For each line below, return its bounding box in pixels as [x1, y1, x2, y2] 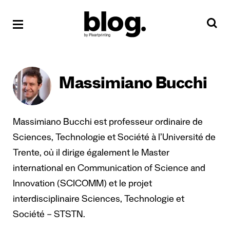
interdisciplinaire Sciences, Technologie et [13, 195, 184, 205]
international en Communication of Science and [13, 164, 205, 175]
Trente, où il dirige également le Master [13, 149, 169, 159]
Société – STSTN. [13, 210, 85, 221]
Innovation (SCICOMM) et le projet [13, 180, 152, 190]
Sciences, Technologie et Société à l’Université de [13, 133, 216, 144]
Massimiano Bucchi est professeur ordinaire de [13, 118, 203, 128]
